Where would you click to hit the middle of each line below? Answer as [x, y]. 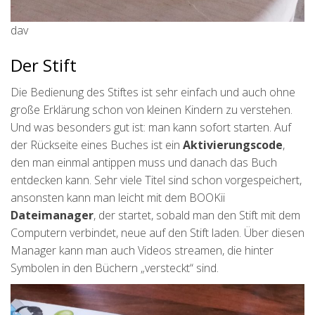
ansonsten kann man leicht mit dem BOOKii [118, 198]
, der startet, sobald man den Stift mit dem [197, 216]
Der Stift [44, 65]
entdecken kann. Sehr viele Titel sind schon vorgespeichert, [156, 180]
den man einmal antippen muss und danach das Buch [144, 163]
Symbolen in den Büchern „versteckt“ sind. [115, 268]
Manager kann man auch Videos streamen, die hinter [142, 251]
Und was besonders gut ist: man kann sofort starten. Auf [151, 128]
